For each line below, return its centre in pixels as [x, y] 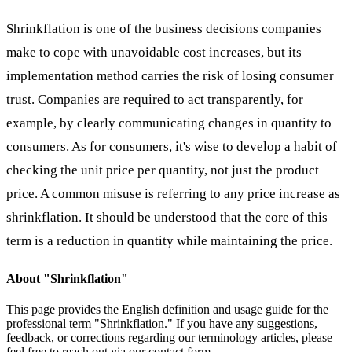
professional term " [53, 323]
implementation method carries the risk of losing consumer [170, 75]
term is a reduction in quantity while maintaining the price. [169, 240]
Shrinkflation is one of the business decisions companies [164, 28]
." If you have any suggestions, [241, 323]
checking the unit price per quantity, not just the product [163, 170]
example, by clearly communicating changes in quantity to [169, 123]
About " [28, 278]
